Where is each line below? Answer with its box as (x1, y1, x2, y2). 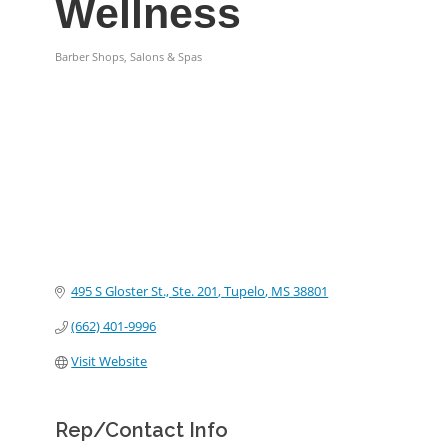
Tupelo (224, 282, 266, 301)
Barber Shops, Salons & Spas (55, 49, 202, 64)
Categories (54, 63, 135, 79)
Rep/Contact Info (55, 418, 228, 443)
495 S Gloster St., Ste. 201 (71, 282, 219, 301)
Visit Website (71, 352, 148, 371)
